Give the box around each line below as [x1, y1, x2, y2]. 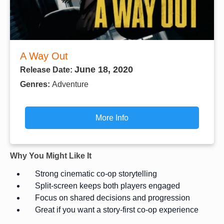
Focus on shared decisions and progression [35, 193, 190, 202]
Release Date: [20, 65, 74, 74]
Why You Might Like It [10, 151, 91, 160]
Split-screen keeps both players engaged [35, 181, 180, 190]
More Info [95, 113, 128, 122]
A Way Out [20, 50, 68, 61]
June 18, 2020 [74, 64, 133, 74]
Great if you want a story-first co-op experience [35, 205, 198, 214]
